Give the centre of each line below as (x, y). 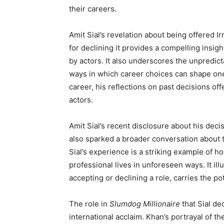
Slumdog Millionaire (145, 204)
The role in (89, 204)
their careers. (93, 9)
